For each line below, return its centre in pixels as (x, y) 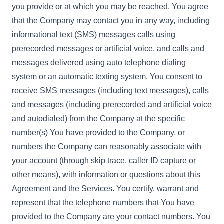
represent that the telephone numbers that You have (103, 203)
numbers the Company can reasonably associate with (107, 147)
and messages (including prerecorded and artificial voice (112, 105)
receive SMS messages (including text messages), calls (110, 91)
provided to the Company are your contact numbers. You (111, 217)
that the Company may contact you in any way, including (111, 21)
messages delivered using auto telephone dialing (99, 63)
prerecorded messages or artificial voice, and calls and (108, 49)
